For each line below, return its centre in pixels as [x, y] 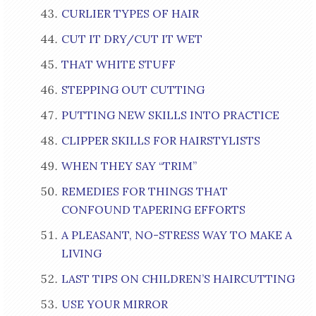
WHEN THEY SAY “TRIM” [129, 166]
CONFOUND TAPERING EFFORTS [153, 210]
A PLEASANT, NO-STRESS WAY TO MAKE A [176, 235]
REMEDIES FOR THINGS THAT [144, 192]
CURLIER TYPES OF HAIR [130, 14]
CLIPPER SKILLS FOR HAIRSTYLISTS [160, 141]
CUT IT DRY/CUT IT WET [132, 39]
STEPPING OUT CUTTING [133, 90]
